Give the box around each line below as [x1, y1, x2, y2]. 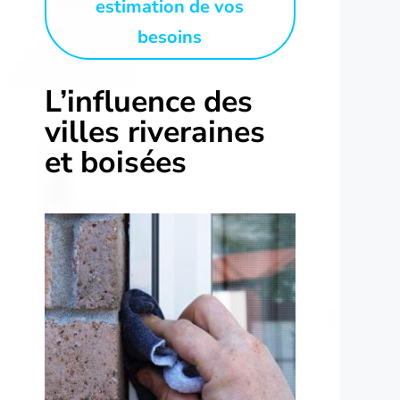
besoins [137, 25, 203, 50]
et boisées [45, 142, 187, 184]
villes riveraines [45, 112, 265, 154]
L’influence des [45, 81, 253, 123]
